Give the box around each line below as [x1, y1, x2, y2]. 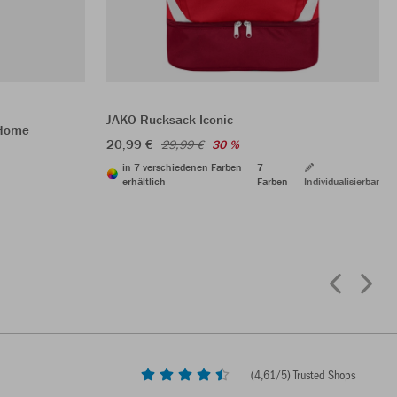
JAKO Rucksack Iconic [106, 110, 233, 128]
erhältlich [122, 174, 166, 188]
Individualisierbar [304, 174, 379, 188]
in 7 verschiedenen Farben [122, 160, 242, 174]
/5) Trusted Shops [276, 366, 355, 384]
